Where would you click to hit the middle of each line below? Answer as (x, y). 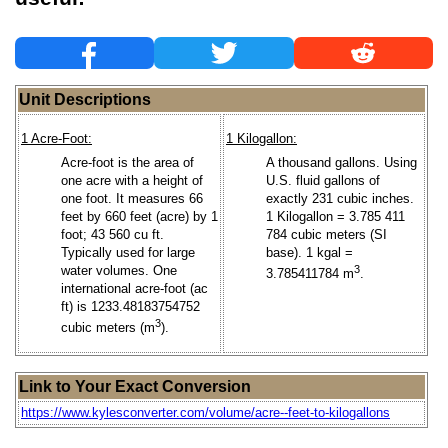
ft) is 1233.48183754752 (130, 306)
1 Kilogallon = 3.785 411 (335, 216)
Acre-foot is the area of (127, 162)
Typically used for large (128, 252)
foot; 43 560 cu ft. (112, 234)
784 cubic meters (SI (326, 234)
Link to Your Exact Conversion (135, 386)
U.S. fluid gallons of (323, 180)
